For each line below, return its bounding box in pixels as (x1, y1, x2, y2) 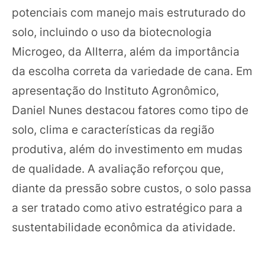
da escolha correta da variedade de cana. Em (12, 64, 253, 78)
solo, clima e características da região (12, 122, 214, 137)
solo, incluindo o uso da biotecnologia (12, 25, 212, 39)
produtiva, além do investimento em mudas (12, 142, 243, 156)
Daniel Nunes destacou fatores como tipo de (12, 103, 248, 117)
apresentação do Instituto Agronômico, (12, 83, 219, 98)
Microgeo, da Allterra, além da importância (12, 44, 240, 59)
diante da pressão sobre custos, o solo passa (12, 181, 251, 195)
